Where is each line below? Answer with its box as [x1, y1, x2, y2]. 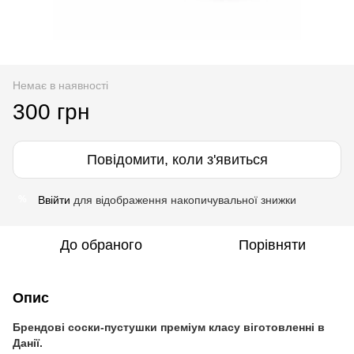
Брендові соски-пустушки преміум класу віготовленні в [13, 320, 325, 333]
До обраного [60, 236, 142, 253]
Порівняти [238, 236, 306, 253]
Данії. [13, 336, 43, 349]
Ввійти [38, 193, 70, 206]
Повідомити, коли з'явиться [86, 151, 268, 168]
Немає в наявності [13, 78, 108, 92]
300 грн [13, 99, 89, 124]
